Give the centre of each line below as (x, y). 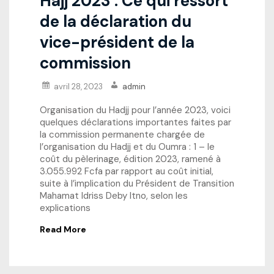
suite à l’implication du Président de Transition (137, 184)
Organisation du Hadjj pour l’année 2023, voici (135, 110)
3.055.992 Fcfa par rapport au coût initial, (127, 172)
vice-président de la (117, 42)
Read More (63, 230)
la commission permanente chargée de (122, 135)
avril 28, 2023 (78, 86)
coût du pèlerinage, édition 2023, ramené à (130, 159)
